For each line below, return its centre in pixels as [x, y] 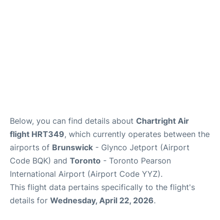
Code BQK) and [40, 161]
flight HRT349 [37, 134]
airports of [31, 147]
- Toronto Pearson [136, 161]
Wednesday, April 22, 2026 [102, 200]
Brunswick [72, 147]
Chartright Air [163, 121]
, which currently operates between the [137, 134]
